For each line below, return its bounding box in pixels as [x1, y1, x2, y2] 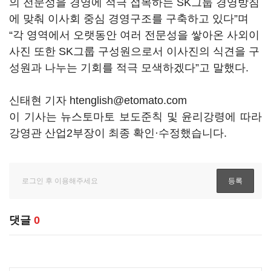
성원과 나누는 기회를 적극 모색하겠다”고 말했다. [9, 62, 249, 74]
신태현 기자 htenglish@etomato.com [9, 94, 187, 106]
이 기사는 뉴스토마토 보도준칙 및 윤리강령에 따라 [9, 111, 262, 123]
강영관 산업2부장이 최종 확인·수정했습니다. [9, 127, 227, 139]
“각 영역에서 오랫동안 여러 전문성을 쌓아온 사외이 [9, 29, 260, 41]
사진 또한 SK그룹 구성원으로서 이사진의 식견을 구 [9, 45, 260, 57]
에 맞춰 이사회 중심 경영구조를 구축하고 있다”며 [9, 13, 249, 25]
